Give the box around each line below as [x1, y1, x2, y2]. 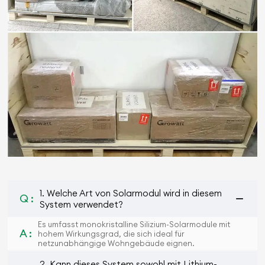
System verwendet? [40, 198, 124, 210]
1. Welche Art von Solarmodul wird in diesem [40, 187, 222, 199]
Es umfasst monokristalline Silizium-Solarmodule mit [38, 219, 231, 229]
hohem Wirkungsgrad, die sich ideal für [38, 228, 185, 238]
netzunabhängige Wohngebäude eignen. [38, 238, 195, 248]
